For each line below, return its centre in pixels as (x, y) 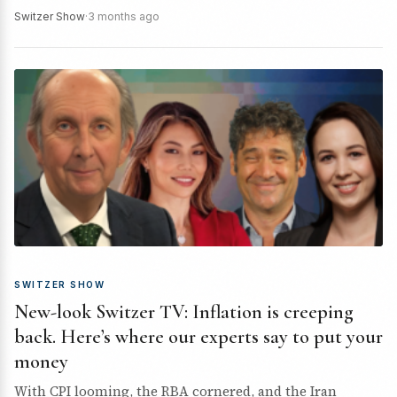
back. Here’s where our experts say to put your (198, 337)
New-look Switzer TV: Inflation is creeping (184, 312)
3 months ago (124, 16)
